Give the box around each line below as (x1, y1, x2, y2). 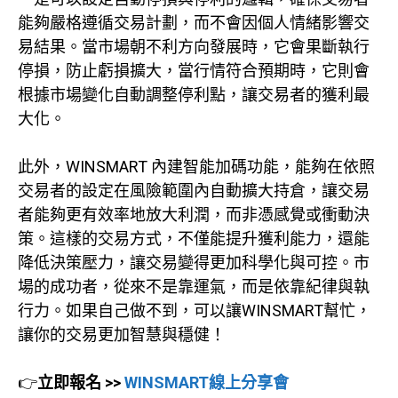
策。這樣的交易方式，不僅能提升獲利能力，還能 (18, 228, 370, 248)
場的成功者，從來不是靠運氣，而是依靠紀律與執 (18, 276, 370, 296)
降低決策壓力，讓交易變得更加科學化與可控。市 (18, 252, 370, 272)
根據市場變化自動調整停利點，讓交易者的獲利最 (18, 84, 370, 104)
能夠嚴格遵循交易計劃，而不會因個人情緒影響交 (18, 12, 370, 32)
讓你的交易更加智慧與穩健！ (18, 324, 226, 344)
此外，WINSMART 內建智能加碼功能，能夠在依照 (18, 156, 375, 176)
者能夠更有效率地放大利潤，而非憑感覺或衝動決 (18, 204, 370, 224)
